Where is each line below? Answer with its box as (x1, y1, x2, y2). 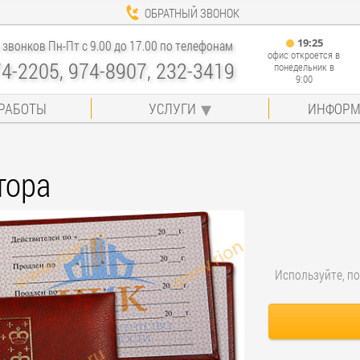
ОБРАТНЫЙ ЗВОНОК (144, 5, 239, 21)
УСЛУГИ (148, 98, 196, 118)
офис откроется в (268, 47, 340, 61)
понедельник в (273, 59, 334, 73)
